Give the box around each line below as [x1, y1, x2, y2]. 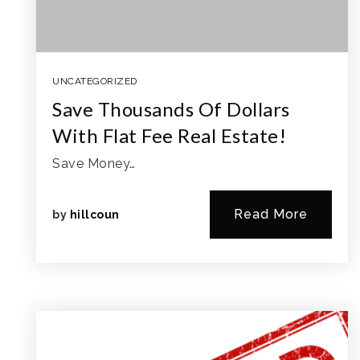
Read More [234, 207, 308, 222]
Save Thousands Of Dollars [52, 97, 290, 121]
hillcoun [69, 208, 120, 221]
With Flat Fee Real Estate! [52, 124, 286, 147]
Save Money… [52, 156, 136, 171]
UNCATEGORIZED [52, 76, 137, 87]
